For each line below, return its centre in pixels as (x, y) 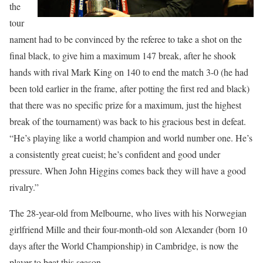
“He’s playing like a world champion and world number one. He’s (131, 138)
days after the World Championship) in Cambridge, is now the (124, 246)
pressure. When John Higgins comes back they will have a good (128, 171)
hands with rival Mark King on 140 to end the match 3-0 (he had (129, 72)
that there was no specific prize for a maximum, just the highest (125, 105)
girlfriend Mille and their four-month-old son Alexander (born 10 (128, 230)
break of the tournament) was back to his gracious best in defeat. (128, 122)
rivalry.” (24, 187)
